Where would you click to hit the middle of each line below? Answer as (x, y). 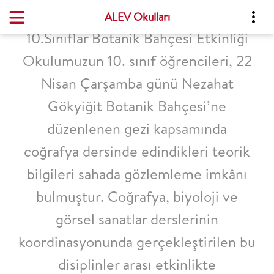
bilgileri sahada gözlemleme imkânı (137, 174)
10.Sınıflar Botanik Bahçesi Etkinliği (137, 38)
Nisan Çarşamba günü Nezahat (137, 83)
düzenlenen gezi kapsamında (137, 128)
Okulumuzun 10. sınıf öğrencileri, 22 (137, 61)
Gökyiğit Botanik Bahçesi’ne (137, 106)
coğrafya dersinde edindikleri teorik (137, 151)
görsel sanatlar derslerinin (137, 219)
